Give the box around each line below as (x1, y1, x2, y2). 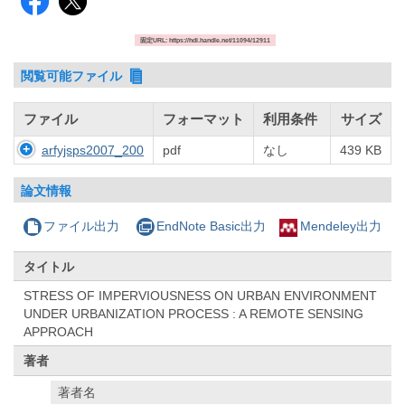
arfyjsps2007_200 (42, 143, 144, 158)
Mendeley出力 (299, 219, 381, 234)
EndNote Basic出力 (155, 219, 266, 234)
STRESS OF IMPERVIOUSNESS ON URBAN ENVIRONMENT (24, 287, 378, 303)
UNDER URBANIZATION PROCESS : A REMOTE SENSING (24, 306, 364, 321)
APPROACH (24, 324, 94, 339)
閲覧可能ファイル (21, 68, 127, 83)
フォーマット (163, 111, 244, 127)
